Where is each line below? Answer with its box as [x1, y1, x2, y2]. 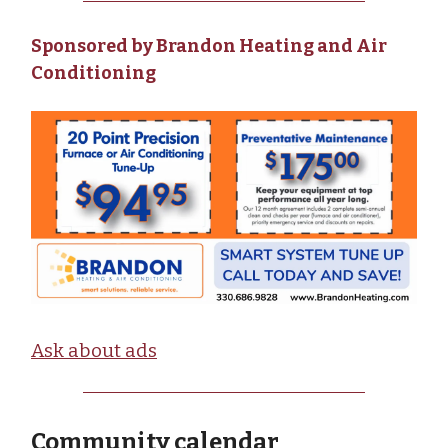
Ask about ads [31, 338, 157, 362]
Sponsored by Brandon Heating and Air [31, 34, 387, 57]
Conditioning [31, 61, 156, 84]
